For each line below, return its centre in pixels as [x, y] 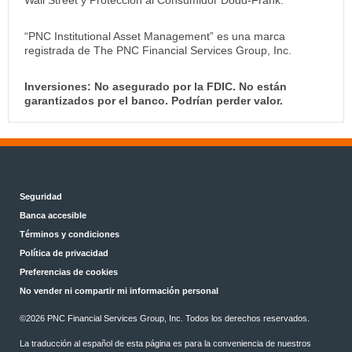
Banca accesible [53, 215]
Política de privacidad [64, 253]
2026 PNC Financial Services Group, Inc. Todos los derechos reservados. [168, 318]
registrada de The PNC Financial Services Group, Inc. [158, 50]
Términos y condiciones [70, 234]
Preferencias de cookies [69, 271]
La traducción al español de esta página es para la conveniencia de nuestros [165, 343]
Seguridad [41, 196]
